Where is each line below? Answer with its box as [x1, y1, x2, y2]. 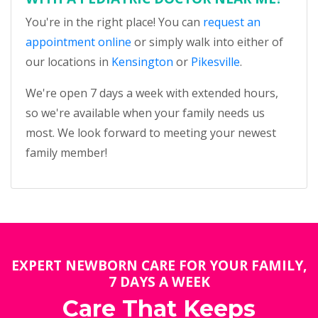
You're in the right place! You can [26, 14, 203, 30]
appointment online [26, 34, 131, 50]
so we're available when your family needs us [26, 105, 265, 121]
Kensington [111, 54, 173, 70]
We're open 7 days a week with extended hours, [26, 85, 278, 101]
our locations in [26, 54, 111, 70]
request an [203, 14, 261, 30]
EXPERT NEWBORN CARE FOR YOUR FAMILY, [11, 256, 307, 275]
